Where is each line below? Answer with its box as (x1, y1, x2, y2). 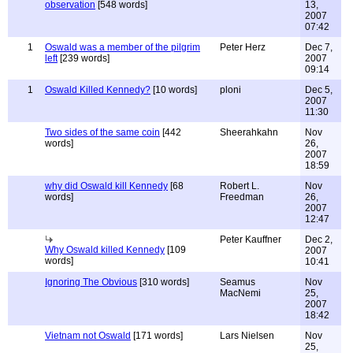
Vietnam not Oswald (45, 330, 131, 341)
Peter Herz (220, 42, 266, 53)
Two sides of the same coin (45, 127, 160, 138)
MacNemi (220, 288, 261, 299)
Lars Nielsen (220, 330, 274, 341)
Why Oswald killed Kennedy (45, 244, 165, 255)
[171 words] (131, 330, 183, 341)
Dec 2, (305, 234, 333, 245)
